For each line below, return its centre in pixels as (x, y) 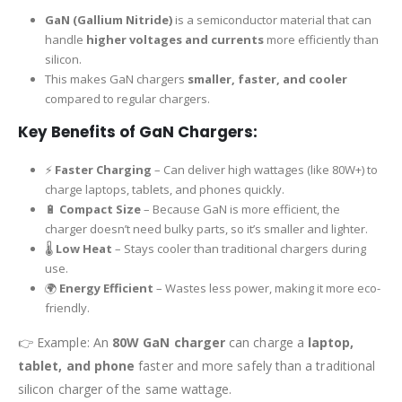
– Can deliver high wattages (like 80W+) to (264, 169)
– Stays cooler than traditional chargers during (239, 248)
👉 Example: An (65, 342)
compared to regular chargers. (127, 99)
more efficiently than (321, 40)
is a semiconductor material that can (271, 20)
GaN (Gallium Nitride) (108, 20)
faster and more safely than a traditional (255, 365)
